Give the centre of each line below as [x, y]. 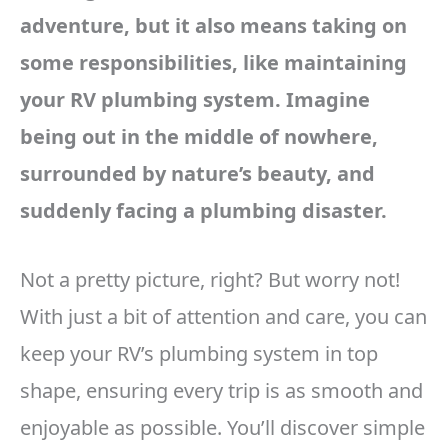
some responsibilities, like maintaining [213, 63]
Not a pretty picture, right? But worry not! [210, 280]
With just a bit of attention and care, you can [223, 317]
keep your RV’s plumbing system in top [199, 354]
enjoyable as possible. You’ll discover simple [222, 428]
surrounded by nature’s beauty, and [197, 174]
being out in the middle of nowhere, [199, 137]
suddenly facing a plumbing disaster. [203, 211]
